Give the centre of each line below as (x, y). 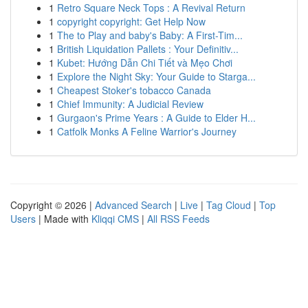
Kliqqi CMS (115, 219)
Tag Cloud (229, 205)
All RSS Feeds (178, 219)
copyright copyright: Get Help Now (131, 21)
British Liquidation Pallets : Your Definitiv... (148, 49)
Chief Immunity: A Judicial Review (130, 104)
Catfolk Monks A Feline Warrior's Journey (147, 131)
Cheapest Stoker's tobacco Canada (134, 90)
